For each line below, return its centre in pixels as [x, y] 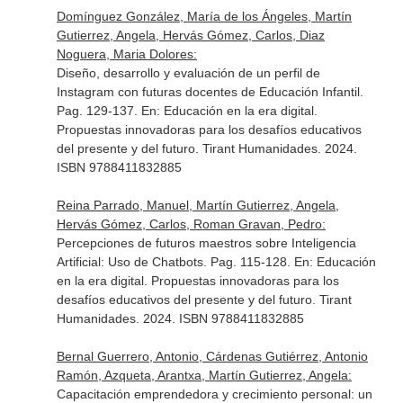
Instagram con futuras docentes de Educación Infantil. [210, 92]
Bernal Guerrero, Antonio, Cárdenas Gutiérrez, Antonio [212, 356]
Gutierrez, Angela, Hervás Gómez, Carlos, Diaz [190, 35]
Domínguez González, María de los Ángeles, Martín [204, 16]
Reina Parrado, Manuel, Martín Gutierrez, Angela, [197, 205]
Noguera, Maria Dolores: [126, 54]
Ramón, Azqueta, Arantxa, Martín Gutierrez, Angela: [204, 375]
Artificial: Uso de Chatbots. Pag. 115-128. [175, 262]
